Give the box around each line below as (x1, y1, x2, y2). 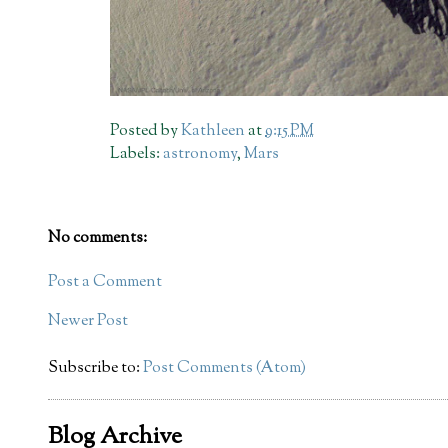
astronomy (163, 142, 238, 166)
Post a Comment (48, 271, 162, 295)
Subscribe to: (48, 357, 143, 381)
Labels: (110, 142, 164, 166)
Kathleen (181, 119, 246, 143)
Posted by (110, 119, 182, 143)
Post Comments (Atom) (143, 357, 306, 381)
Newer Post (48, 310, 128, 334)
